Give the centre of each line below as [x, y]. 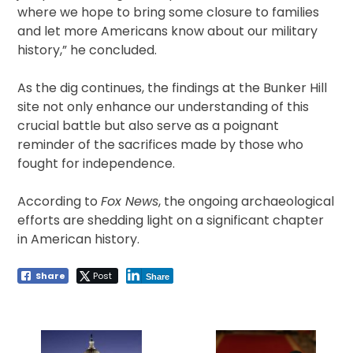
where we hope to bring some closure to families [169, 13]
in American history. [79, 240]
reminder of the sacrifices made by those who [161, 145]
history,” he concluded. [87, 50]
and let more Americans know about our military [168, 32]
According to [59, 202]
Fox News [130, 202]
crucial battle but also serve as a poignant [149, 126]
